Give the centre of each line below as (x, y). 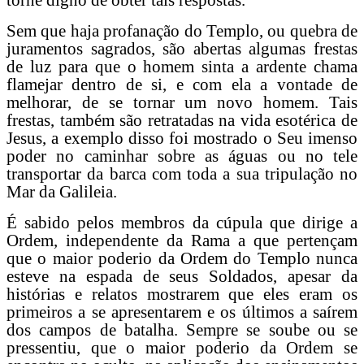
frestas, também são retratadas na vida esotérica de (182, 120)
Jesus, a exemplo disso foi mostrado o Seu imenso (182, 138)
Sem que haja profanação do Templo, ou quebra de (182, 30)
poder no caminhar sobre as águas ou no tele (182, 156)
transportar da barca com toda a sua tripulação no (182, 173)
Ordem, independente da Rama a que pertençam (182, 240)
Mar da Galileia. (62, 191)
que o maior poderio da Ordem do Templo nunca (182, 258)
